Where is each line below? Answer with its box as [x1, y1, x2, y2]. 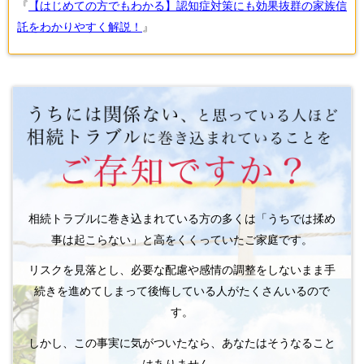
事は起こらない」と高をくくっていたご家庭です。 [51, 233, 313, 247]
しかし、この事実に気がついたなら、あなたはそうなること [28, 336, 336, 349]
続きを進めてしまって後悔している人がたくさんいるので [34, 284, 330, 298]
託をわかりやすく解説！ [17, 19, 142, 33]
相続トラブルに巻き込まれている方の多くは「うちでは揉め [28, 212, 336, 226]
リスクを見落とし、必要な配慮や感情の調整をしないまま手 [28, 263, 336, 277]
